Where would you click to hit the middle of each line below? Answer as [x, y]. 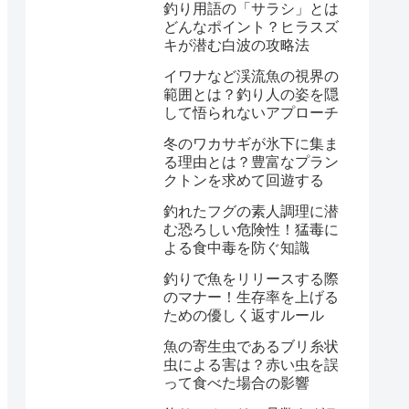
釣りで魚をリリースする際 [251, 278]
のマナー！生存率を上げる [251, 297]
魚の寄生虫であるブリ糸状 [251, 346]
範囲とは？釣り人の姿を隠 [251, 94]
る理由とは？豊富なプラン [251, 162]
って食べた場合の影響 [236, 383]
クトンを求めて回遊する [244, 180]
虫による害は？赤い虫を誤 [251, 364]
